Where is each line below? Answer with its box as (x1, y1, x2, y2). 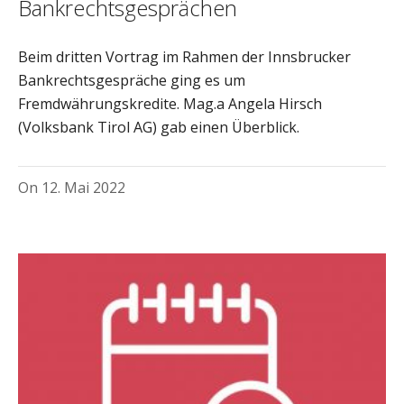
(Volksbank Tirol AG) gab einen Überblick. (18, 116, 299, 137)
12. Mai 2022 (41, 177, 125, 197)
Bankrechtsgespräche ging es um (18, 69, 245, 90)
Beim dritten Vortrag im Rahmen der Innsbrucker (18, 46, 351, 67)
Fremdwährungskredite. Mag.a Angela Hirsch (18, 93, 322, 114)
